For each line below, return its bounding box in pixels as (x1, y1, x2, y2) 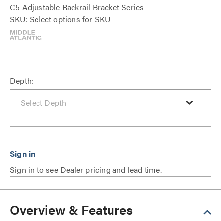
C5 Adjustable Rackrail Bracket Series (10, 1, 144, 13)
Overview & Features (10, 200, 133, 219)
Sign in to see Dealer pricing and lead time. (10, 164, 162, 175)
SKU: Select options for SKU (10, 13, 110, 25)
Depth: (10, 75, 34, 86)
